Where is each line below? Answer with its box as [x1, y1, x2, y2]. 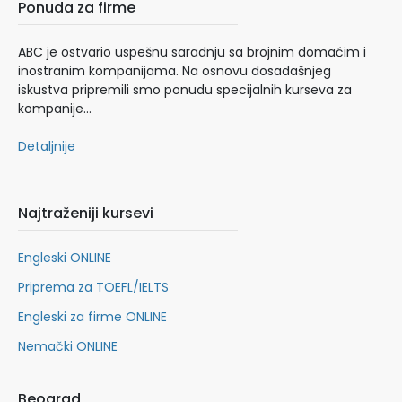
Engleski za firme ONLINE [18, 307, 167, 326]
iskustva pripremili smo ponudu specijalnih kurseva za [18, 80, 352, 99]
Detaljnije [18, 136, 75, 155]
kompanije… [18, 99, 92, 118]
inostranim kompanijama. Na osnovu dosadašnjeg [18, 61, 331, 80]
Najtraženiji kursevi [18, 202, 153, 223]
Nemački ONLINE [18, 336, 118, 355]
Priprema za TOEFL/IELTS [18, 277, 169, 296]
